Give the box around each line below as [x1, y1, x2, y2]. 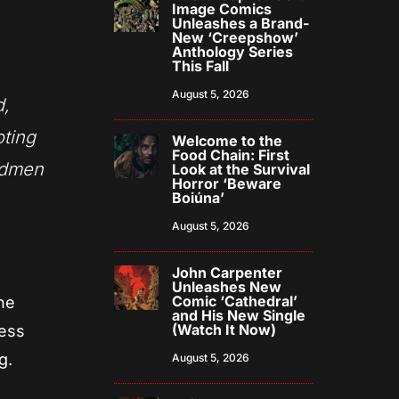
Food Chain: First [172, 146, 290, 165]
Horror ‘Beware [172, 175, 282, 193]
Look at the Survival [172, 160, 311, 179]
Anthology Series [172, 43, 294, 61]
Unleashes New [172, 278, 282, 297]
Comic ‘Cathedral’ [172, 292, 298, 311]
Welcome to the [172, 132, 283, 151]
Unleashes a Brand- [172, 14, 310, 33]
